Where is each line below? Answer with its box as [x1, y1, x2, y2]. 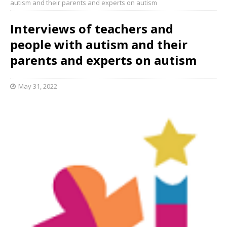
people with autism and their [10, 36, 187, 53]
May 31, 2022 [18, 82, 57, 91]
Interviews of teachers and [10, 20, 173, 37]
